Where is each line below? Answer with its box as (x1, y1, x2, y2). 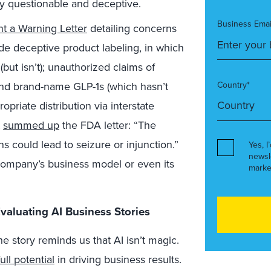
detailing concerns (87, 20, 177, 36)
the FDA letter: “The (59, 117, 156, 133)
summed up (3, 117, 59, 133)
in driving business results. (54, 252, 181, 268)
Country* (217, 79, 250, 91)
